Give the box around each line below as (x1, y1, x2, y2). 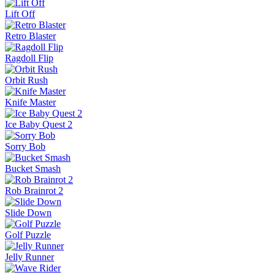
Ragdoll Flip (5, 52, 53, 63)
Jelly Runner (5, 251, 54, 262)
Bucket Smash (5, 163, 61, 174)
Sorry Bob (5, 141, 45, 152)
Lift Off (5, 8, 35, 19)
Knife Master (5, 96, 56, 107)
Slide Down (5, 207, 52, 218)
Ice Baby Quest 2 (5, 118, 72, 130)
